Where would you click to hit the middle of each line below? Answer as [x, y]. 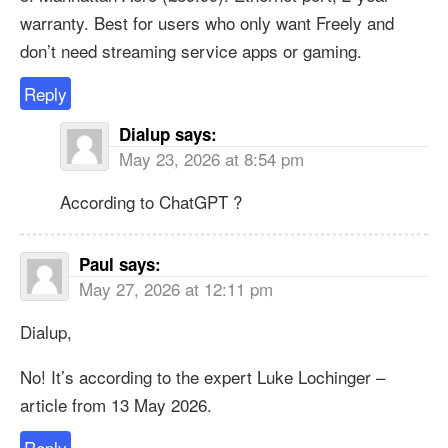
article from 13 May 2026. [116, 404]
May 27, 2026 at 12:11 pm [176, 288]
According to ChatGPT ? [151, 201]
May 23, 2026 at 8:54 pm [211, 158]
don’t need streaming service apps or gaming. [191, 50]
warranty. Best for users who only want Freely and [207, 22]
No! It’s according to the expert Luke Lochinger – [202, 376]
